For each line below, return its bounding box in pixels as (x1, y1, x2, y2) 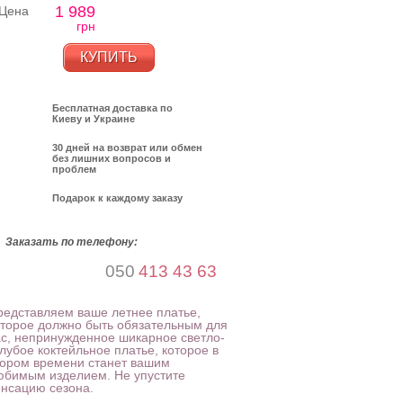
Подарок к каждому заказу (52, 193, 183, 203)
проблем (52, 164, 96, 175)
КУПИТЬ (80, 49, 138, 65)
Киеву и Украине (52, 113, 135, 124)
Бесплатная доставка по (52, 103, 173, 113)
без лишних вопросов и (52, 153, 171, 164)
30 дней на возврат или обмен (52, 142, 202, 153)
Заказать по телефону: (5, 236, 138, 248)
